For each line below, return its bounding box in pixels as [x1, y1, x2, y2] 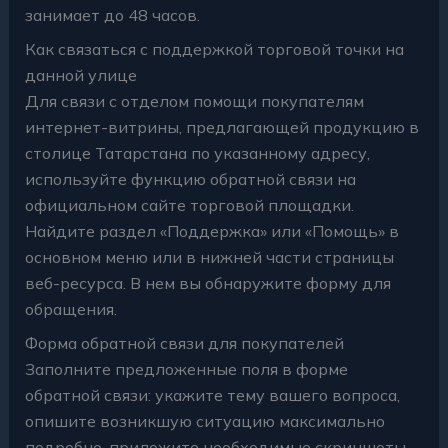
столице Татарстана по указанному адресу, [24, 143, 370, 164]
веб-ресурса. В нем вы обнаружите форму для [24, 273, 391, 294]
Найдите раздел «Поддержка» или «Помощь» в [24, 221, 399, 242]
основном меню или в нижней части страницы [24, 247, 394, 268]
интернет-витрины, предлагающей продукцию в [24, 117, 419, 138]
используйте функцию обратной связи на [24, 169, 356, 190]
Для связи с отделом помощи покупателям [24, 91, 364, 112]
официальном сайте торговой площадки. [24, 195, 354, 216]
